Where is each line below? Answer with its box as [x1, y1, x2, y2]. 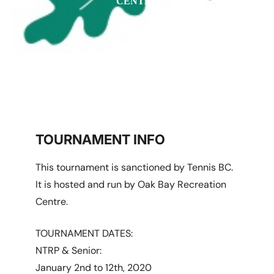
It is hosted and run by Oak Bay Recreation [35, 178, 227, 191]
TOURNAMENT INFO [35, 131, 166, 147]
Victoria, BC [111, 17, 163, 27]
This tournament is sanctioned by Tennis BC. [35, 161, 236, 174]
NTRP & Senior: [35, 244, 102, 257]
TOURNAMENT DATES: [35, 227, 133, 240]
